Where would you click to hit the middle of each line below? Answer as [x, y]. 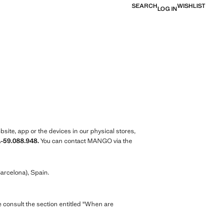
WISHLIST [191, 6]
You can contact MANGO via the [86, 141]
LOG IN [167, 9]
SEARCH [145, 6]
